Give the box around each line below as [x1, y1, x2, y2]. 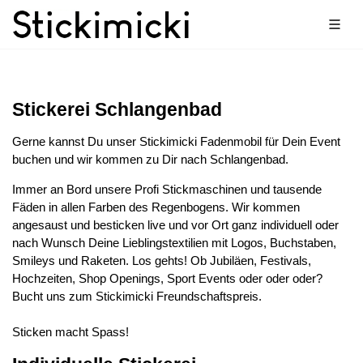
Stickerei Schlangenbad [12, 99, 222, 120]
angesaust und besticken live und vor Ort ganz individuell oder [12, 218, 339, 232]
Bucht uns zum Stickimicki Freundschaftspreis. [12, 289, 262, 303]
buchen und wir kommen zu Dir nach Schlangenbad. [12, 152, 288, 166]
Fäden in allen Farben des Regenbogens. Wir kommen [12, 200, 300, 214]
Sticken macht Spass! [12, 325, 129, 339]
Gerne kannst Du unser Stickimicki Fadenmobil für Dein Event [12, 135, 340, 148]
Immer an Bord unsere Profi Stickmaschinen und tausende [12, 182, 322, 196]
